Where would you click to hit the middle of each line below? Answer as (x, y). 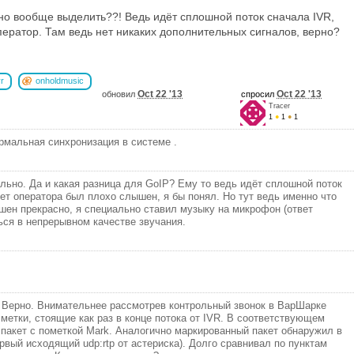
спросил (259, 94)
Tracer (279, 105)
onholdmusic (60, 80)
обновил (120, 94)
